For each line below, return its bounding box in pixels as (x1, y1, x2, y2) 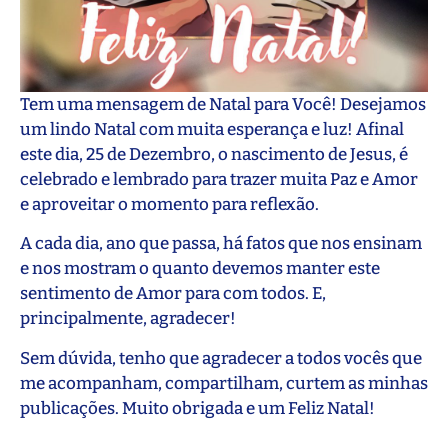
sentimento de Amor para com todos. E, (20, 283, 326, 305)
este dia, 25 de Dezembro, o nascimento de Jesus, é (20, 143, 408, 165)
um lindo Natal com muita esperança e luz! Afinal (20, 118, 404, 140)
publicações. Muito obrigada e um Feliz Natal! (20, 397, 375, 419)
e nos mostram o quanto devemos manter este (20, 258, 380, 280)
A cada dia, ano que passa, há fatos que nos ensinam (20, 233, 422, 255)
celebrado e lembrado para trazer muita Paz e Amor (20, 168, 418, 190)
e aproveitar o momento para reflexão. (20, 193, 319, 215)
